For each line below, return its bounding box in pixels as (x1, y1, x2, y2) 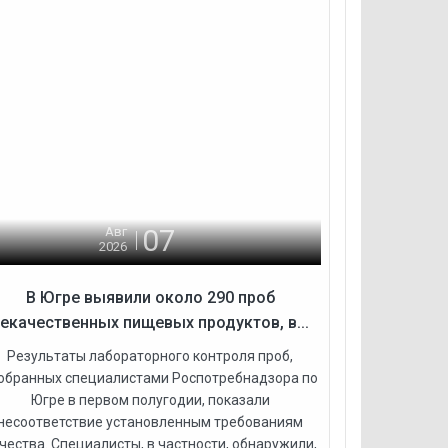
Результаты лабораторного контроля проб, (7, 347, 294, 364)
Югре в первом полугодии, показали (30, 391, 270, 408)
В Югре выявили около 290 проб (25, 287, 275, 307)
